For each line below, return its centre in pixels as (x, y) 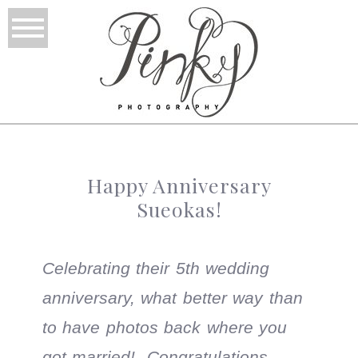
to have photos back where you (165, 328)
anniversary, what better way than (172, 298)
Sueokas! (179, 209)
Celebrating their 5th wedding (156, 268)
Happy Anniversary (179, 185)
